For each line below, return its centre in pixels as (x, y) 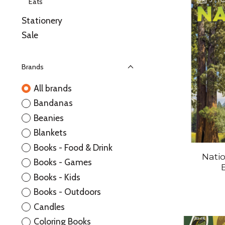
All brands (52, 88)
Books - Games (63, 162)
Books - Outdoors (67, 192)
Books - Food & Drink (73, 147)
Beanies (48, 118)
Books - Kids (57, 177)
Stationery (42, 20)
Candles (49, 206)
